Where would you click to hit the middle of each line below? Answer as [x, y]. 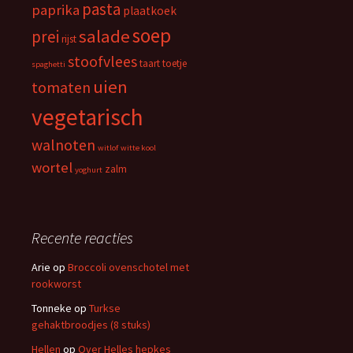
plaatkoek [150, 11]
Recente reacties [82, 238]
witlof [108, 148]
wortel [52, 167]
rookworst [56, 284]
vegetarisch [87, 117]
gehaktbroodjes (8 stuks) [91, 325]
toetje [175, 63]
